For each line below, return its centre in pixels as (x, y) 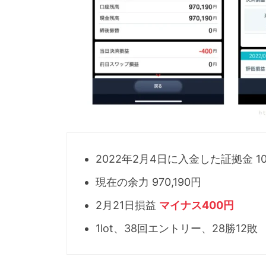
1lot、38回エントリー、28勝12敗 (177, 228)
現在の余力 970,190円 (148, 182)
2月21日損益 (127, 205)
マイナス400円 (197, 205)
